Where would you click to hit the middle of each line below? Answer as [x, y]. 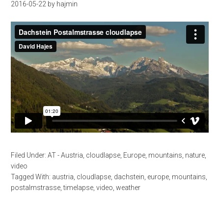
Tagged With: [32, 177]
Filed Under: [29, 155]
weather [128, 187]
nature [195, 155]
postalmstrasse [36, 187]
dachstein [129, 177]
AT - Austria [66, 155]
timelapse [79, 187]
